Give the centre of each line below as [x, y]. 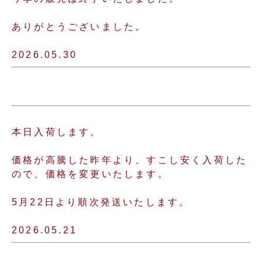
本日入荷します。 [57, 132]
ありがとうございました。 [79, 27]
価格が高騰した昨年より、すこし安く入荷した [130, 160]
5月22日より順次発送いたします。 [101, 202]
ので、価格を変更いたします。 [90, 174]
